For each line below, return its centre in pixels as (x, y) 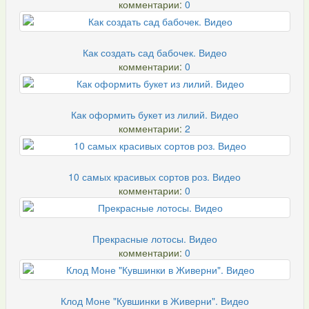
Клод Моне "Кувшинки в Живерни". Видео (154, 300)
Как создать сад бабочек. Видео (154, 52)
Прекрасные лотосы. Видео (154, 238)
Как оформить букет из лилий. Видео (154, 114)
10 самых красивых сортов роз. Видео (154, 176)
